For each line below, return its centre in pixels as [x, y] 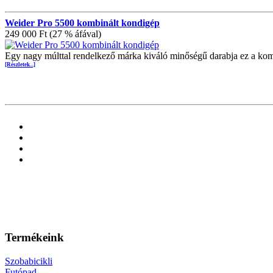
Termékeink [34, 238]
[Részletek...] [20, 65]
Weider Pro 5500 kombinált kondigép [82, 23]
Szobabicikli [29, 261]
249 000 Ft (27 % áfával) [53, 34]
